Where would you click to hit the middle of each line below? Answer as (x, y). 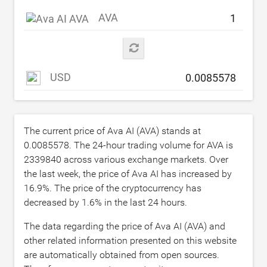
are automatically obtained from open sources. (122, 255)
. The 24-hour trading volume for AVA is (151, 145)
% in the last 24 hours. (141, 202)
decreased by (53, 202)
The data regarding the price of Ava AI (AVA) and (125, 226)
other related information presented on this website (130, 240)
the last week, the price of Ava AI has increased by (128, 174)
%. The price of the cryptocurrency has (122, 188)
